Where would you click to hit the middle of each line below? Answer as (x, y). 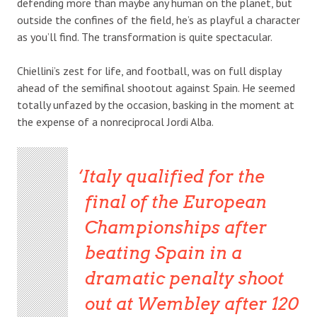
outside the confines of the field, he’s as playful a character (158, 19)
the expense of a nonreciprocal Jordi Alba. (115, 121)
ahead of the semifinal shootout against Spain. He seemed (156, 87)
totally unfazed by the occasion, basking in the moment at (156, 104)
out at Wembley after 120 (192, 304)
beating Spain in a (163, 253)
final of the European (175, 202)
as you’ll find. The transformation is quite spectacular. (145, 36)
